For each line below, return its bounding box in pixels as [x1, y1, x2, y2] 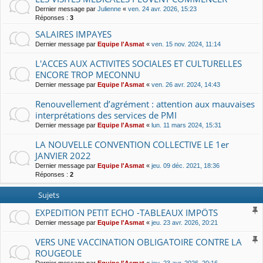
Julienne [97, 5, 121, 12]
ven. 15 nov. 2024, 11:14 [151, 40, 221, 48]
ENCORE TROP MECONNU [35, 68, 140, 80]
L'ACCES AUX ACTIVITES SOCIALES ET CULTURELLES [35, 57, 242, 69]
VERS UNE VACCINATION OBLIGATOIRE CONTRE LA [35, 235, 242, 248]
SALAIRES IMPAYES [35, 28, 112, 40]
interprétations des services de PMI [35, 109, 177, 121]
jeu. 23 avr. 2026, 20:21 [151, 218, 218, 226]
